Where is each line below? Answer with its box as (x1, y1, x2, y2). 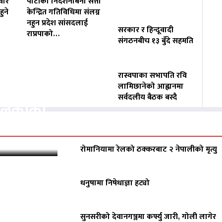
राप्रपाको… (26, 27, 59, 41)
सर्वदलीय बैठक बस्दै (118, 91, 177, 105)
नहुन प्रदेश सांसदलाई (26, 16, 88, 30)
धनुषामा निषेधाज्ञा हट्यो (80, 176, 150, 190)
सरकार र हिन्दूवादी (118, 23, 174, 37)
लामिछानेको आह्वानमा (118, 80, 184, 94)
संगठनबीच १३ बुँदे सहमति (118, 34, 194, 48)
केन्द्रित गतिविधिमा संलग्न (26, 5, 100, 19)
